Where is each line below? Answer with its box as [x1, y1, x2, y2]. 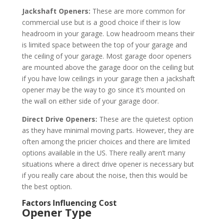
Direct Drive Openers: [22, 114, 99, 124]
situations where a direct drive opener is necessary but [22, 159, 194, 169]
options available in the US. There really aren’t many [22, 148, 185, 157]
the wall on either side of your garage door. [22, 96, 159, 106]
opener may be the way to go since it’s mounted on [22, 85, 185, 94]
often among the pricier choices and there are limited [22, 136, 190, 146]
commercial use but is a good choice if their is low [22, 17, 180, 27]
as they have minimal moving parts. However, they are [22, 125, 194, 135]
